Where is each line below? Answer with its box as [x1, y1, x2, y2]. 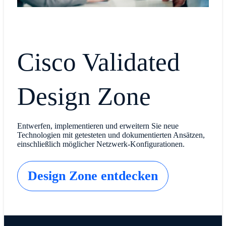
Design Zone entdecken [27, 168, 158, 183]
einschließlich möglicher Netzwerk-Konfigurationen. [17, 139, 185, 148]
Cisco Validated [17, 47, 180, 76]
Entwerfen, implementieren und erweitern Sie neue [17, 121, 179, 130]
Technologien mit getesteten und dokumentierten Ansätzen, [17, 130, 205, 139]
